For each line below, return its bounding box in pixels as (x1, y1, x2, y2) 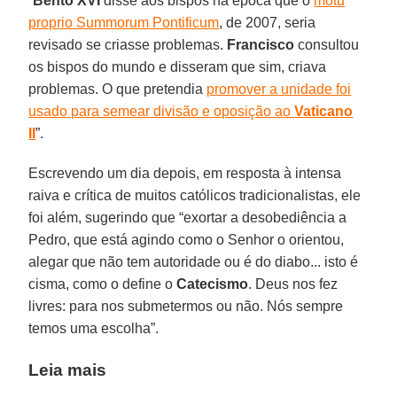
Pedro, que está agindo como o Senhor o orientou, (28, 231, 345, 247)
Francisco (227, 36, 295, 52)
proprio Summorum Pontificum (28, 14, 220, 30)
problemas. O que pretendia (28, 81, 207, 97)
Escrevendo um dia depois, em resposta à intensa (28, 165, 342, 181)
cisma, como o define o (28, 276, 177, 292)
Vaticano (294, 103, 354, 119)
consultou (294, 36, 360, 52)
